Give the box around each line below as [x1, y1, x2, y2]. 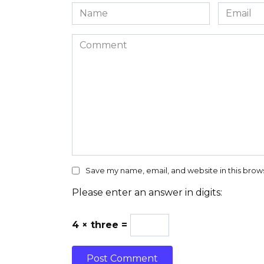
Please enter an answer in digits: [72, 186, 222, 198]
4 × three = [72, 219, 130, 230]
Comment [71, 34, 119, 46]
